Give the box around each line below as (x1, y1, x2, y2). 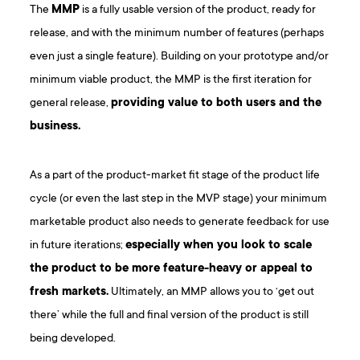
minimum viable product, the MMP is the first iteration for (30, 73, 313, 88)
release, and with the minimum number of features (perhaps (30, 27, 325, 41)
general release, (30, 96, 112, 111)
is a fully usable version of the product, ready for (80, 3, 317, 18)
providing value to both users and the (111, 96, 322, 111)
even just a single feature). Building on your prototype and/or (30, 50, 329, 64)
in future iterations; (30, 239, 126, 253)
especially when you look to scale (125, 239, 313, 253)
